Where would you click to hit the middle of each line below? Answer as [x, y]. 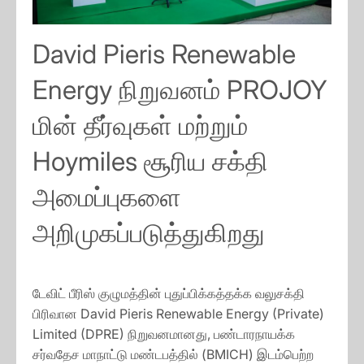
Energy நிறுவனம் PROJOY [180, 90]
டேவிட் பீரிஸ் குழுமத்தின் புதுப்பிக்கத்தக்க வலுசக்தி [169, 294]
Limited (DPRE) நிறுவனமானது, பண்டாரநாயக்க [164, 334]
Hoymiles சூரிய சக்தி [150, 162]
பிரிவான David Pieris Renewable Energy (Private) [178, 314]
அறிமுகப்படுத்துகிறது [149, 233]
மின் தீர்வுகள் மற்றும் [140, 126]
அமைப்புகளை [107, 197]
